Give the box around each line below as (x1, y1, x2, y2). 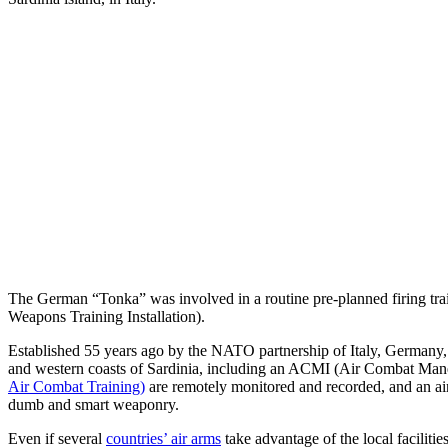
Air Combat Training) (8, 377, 145, 395)
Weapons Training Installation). (8, 307, 205, 325)
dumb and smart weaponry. (8, 395, 179, 413)
